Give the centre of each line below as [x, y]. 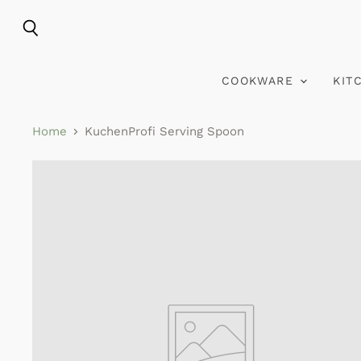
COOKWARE [260, 81]
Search [48, 44]
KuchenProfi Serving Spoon [164, 132]
